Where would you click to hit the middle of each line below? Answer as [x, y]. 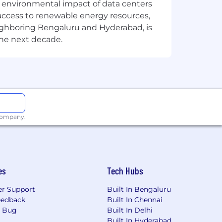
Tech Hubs [125, 170]
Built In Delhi [130, 210]
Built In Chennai [135, 200]
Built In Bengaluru [139, 189]
